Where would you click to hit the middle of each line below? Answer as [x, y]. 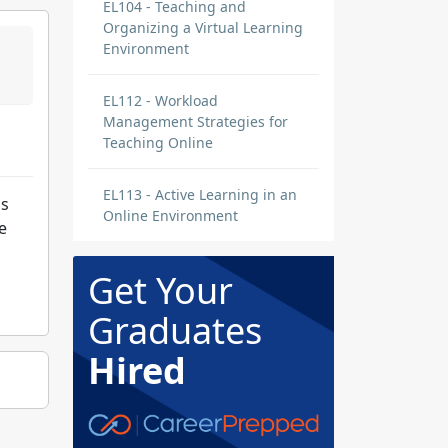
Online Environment [170, 215]
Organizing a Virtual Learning [203, 27]
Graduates [175, 330]
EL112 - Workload [160, 100]
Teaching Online [158, 142]
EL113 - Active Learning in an [200, 194]
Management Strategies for [195, 121]
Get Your [160, 290]
